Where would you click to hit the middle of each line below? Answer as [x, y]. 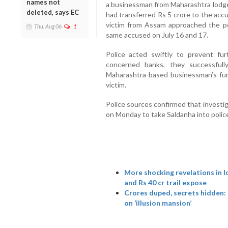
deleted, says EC [53, 12]
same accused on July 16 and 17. [158, 35]
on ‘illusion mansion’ [158, 203]
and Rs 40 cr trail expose [165, 183]
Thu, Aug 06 [48, 26]
